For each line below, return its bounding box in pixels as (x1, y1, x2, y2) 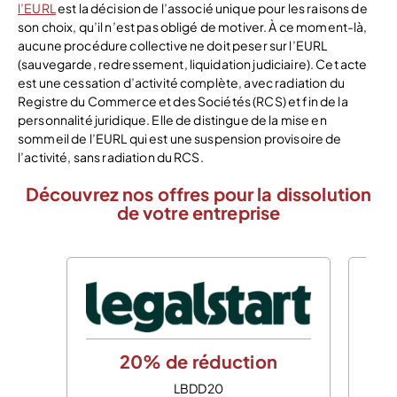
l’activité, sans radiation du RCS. (18, 148, 204, 165)
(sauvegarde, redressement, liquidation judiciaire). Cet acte (18, 55, 368, 72)
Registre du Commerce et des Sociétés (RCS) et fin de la (18, 92, 348, 109)
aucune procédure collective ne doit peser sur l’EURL (18, 36, 328, 53)
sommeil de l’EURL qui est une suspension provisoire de (18, 129, 342, 146)
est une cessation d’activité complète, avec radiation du (18, 74, 345, 90)
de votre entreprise (116, 200, 281, 223)
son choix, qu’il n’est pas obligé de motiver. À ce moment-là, (18, 18, 368, 35)
